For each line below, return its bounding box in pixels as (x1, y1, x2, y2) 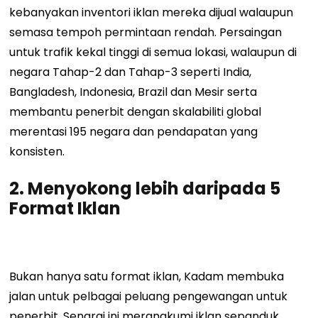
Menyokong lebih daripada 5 (28, 177, 281, 201)
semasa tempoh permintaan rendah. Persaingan (9, 24, 283, 41)
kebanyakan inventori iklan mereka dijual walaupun (9, 4, 294, 21)
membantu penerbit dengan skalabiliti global (9, 104, 262, 121)
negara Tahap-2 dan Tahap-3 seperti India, (9, 64, 252, 81)
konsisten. (9, 143, 65, 160)
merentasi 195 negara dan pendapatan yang (9, 124, 258, 141)
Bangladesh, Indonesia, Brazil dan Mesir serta (9, 84, 258, 101)
